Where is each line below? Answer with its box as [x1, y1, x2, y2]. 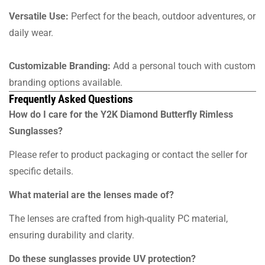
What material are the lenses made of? [9, 189, 174, 201]
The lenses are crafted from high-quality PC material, [9, 212, 228, 224]
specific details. [9, 165, 73, 177]
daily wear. [9, 27, 53, 38]
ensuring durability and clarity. [9, 229, 134, 241]
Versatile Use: [9, 10, 69, 22]
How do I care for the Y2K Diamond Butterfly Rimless [9, 108, 233, 120]
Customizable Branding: [9, 60, 111, 72]
